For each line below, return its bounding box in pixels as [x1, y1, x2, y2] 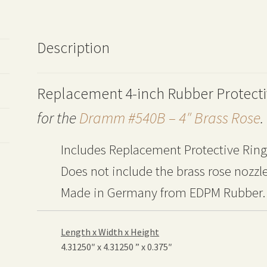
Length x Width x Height [61, 225, 160, 238]
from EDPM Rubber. [160, 184, 266, 201]
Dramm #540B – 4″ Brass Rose [79, 108, 261, 128]
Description [37, 38, 110, 57]
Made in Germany [61, 184, 161, 201]
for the [37, 108, 80, 128]
